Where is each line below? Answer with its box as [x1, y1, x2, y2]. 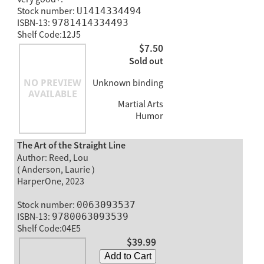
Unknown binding [92, 77, 163, 89]
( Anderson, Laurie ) [16, 164, 95, 176]
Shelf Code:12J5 [16, 29, 81, 41]
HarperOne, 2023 [16, 176, 84, 188]
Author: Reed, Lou [16, 152, 88, 164]
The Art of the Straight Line [16, 140, 126, 153]
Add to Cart [104, 251, 151, 262]
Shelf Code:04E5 [16, 223, 81, 235]
